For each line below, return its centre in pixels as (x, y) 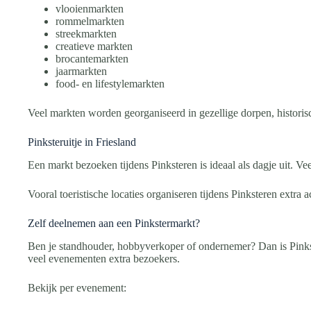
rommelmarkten (90, 22)
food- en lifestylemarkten (110, 84)
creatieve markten (94, 47)
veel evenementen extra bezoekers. (104, 258)
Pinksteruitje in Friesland (82, 142)
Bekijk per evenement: (77, 287)
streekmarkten (86, 34)
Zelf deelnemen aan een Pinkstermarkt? (114, 224)
